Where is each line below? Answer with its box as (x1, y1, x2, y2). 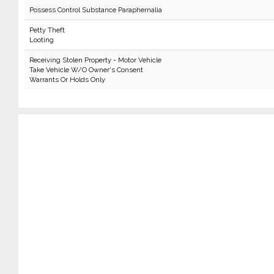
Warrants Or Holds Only (29, 75, 105, 84)
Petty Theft (29, 26, 65, 34)
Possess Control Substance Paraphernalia (29, 6, 162, 14)
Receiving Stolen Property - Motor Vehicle (29, 56, 161, 64)
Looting (29, 35, 54, 44)
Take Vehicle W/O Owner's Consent (29, 65, 143, 74)
